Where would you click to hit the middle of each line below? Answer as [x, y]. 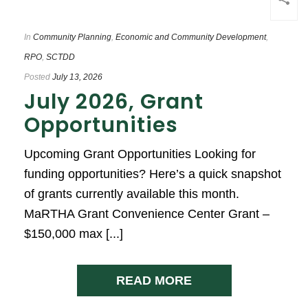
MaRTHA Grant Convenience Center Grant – [147, 213]
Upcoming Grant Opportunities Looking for [140, 154]
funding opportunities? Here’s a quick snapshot [153, 174]
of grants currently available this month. [132, 194]
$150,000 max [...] [74, 233]
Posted [37, 77]
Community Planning [72, 37]
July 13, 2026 [77, 77]
